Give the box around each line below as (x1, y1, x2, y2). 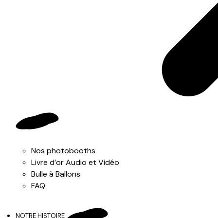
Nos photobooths (31, 145, 95, 156)
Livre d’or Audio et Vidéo (31, 157, 119, 167)
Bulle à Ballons (31, 169, 80, 179)
